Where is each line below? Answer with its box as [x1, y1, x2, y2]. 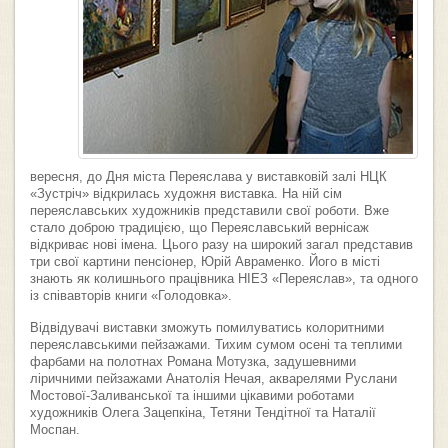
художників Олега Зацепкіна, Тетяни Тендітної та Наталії [30, 406, 376, 420]
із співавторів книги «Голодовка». [30, 289, 232, 303]
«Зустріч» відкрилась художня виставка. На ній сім [30, 187, 342, 201]
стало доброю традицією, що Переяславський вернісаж [30, 221, 369, 235]
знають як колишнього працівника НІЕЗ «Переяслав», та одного [30, 272, 418, 286]
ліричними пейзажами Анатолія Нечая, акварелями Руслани [30, 372, 397, 386]
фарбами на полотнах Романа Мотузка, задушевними [30, 355, 356, 369]
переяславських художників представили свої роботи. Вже [30, 204, 389, 218]
